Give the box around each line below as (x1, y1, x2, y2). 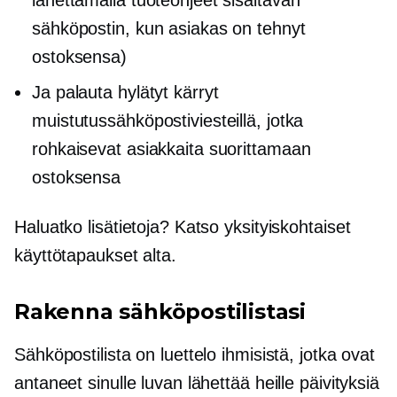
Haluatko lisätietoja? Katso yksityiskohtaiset (14, 216, 351, 237)
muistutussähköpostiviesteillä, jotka (32, 110, 304, 130)
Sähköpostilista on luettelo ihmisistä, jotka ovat (14, 344, 376, 364)
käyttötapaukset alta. (14, 245, 176, 265)
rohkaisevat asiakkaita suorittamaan (32, 138, 311, 159)
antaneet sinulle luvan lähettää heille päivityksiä (14, 372, 379, 393)
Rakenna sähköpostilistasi (14, 298, 306, 324)
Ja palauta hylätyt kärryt (32, 82, 219, 102)
